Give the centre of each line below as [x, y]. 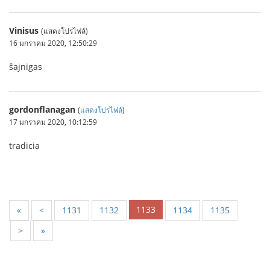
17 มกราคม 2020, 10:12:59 [53, 122]
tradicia [24, 146]
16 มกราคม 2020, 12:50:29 [53, 43]
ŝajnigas [26, 67]
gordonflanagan [42, 109]
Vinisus [24, 30]
